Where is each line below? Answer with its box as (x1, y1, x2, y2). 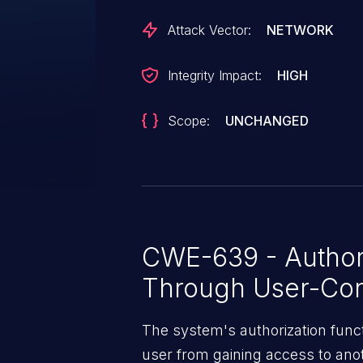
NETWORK (267, 22, 335, 38)
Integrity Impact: (168, 67, 262, 83)
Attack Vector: (168, 22, 251, 38)
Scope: (168, 113, 210, 129)
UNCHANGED (225, 113, 310, 129)
